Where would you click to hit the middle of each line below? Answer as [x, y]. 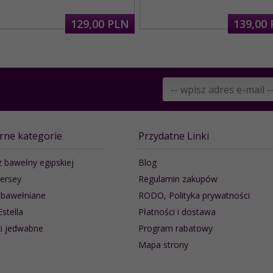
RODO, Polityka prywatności [194, 195]
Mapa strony [163, 244]
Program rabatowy [175, 228]
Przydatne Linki [173, 136]
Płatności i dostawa [177, 211]
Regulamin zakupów [178, 179]
